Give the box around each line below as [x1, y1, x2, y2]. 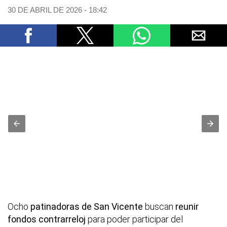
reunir [175, 201, 199, 212]
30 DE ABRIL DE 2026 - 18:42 [8, 6, 107, 15]
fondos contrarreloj [8, 214, 86, 225]
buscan [143, 201, 175, 212]
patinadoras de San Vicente [30, 201, 143, 212]
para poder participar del [86, 214, 183, 225]
